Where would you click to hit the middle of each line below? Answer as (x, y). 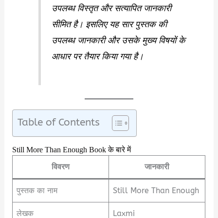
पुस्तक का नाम (37, 191)
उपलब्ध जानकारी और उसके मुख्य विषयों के (119, 41)
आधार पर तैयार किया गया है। (98, 57)
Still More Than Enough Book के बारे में (72, 150)
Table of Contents (59, 122)
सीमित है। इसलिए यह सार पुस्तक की (109, 25)
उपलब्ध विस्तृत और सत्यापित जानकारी (112, 9)
